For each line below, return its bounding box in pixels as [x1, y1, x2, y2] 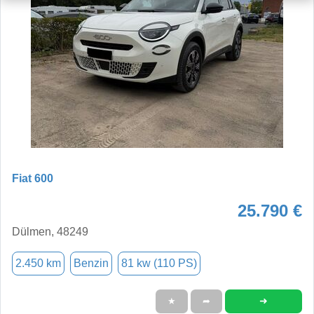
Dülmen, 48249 [12, 225, 88, 238]
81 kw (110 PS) [121, 257, 197, 269]
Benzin [74, 257, 109, 269]
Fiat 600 [12, 172, 53, 184]
